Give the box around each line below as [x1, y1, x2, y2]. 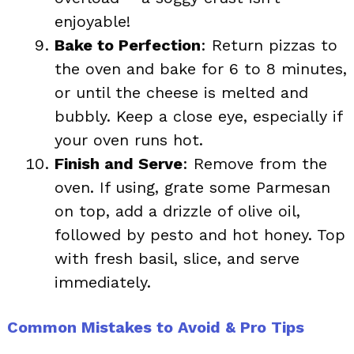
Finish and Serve [55, 153, 183, 173]
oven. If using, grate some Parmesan [55, 177, 330, 197]
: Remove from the [183, 153, 327, 173]
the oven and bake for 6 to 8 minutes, [55, 58, 347, 78]
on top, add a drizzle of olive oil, [55, 201, 300, 220]
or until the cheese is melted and [55, 82, 308, 102]
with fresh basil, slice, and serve [55, 248, 299, 268]
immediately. [55, 272, 151, 292]
